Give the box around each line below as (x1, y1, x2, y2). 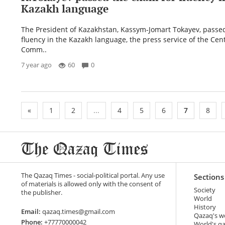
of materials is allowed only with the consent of (21, 179, 161, 188)
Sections (193, 171, 224, 182)
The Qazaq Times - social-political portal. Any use (21, 171, 165, 180)
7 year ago (21, 60, 52, 69)
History (193, 202, 216, 211)
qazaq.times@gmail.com (41, 207, 115, 216)
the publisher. (21, 188, 62, 197)
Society (193, 185, 215, 194)
